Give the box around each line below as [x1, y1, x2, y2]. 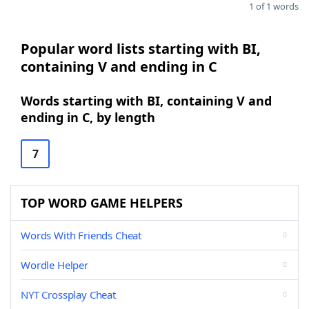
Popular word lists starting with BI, [21, 39, 261, 58]
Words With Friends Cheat [21, 228, 142, 242]
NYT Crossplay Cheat [21, 288, 116, 301]
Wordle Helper [21, 258, 88, 272]
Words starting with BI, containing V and [21, 92, 272, 109]
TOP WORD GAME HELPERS [21, 195, 183, 211]
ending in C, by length [21, 109, 155, 126]
